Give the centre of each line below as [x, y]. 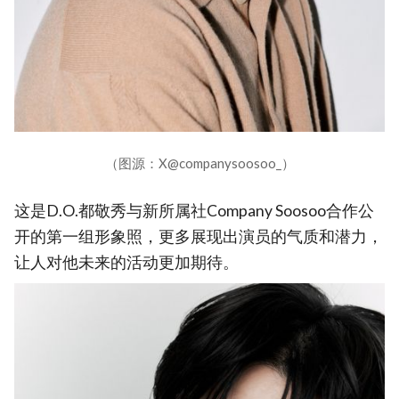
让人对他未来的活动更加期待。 [126, 263]
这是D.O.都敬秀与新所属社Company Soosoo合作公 [194, 211]
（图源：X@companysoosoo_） [199, 163]
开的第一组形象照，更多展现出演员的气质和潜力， [199, 237]
